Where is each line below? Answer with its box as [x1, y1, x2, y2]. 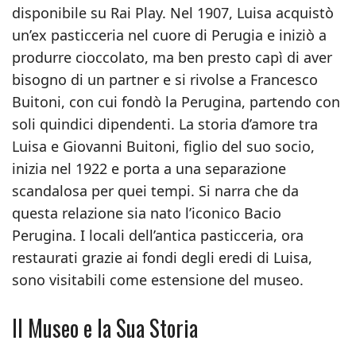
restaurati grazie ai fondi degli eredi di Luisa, [12, 248, 312, 267]
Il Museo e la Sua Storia [12, 311, 198, 344]
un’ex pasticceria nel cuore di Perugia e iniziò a [12, 25, 327, 44]
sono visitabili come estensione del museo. [12, 270, 304, 289]
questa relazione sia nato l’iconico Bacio [12, 203, 281, 222]
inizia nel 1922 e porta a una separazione [12, 159, 286, 178]
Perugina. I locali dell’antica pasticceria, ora [12, 226, 304, 245]
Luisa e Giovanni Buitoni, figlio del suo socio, [12, 137, 315, 156]
